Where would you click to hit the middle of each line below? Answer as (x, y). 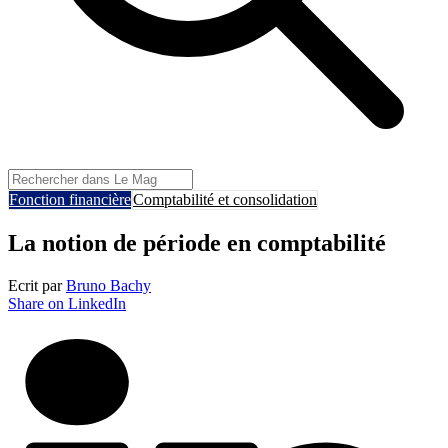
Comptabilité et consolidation (225, 200)
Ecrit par (37, 286)
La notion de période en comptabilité (197, 243)
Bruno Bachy (108, 286)
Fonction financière (70, 200)
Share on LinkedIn (67, 304)
